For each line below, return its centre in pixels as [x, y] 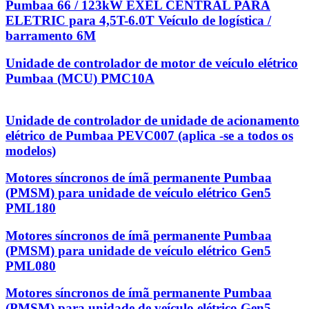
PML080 [31, 266]
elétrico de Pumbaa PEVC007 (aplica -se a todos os [149, 135]
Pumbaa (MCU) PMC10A [80, 78]
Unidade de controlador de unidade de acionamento [152, 120]
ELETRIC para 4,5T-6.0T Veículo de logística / [138, 21]
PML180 [31, 208]
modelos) [31, 150]
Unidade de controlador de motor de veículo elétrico [152, 63]
